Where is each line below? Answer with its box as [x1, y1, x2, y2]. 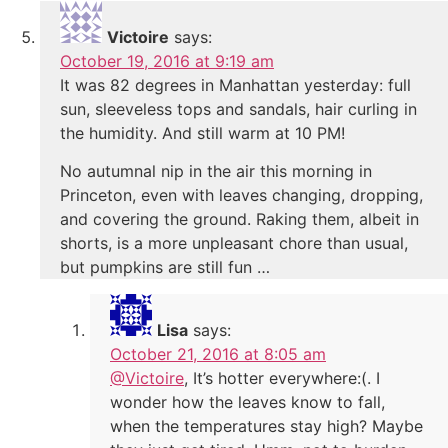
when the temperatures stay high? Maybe [110, 416, 423, 437]
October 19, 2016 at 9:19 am [60, 51, 274, 72]
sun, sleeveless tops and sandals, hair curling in [60, 99, 417, 120]
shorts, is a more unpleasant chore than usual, [60, 233, 408, 254]
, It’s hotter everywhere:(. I [184, 368, 380, 389]
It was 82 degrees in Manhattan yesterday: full [60, 75, 411, 96]
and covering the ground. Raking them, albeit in [60, 209, 419, 230]
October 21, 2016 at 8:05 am [110, 344, 326, 365]
